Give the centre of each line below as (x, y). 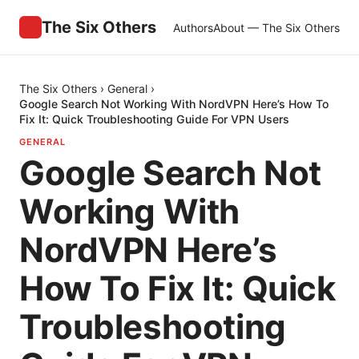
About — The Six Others (276, 27)
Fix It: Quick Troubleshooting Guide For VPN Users (154, 119)
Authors (193, 27)
